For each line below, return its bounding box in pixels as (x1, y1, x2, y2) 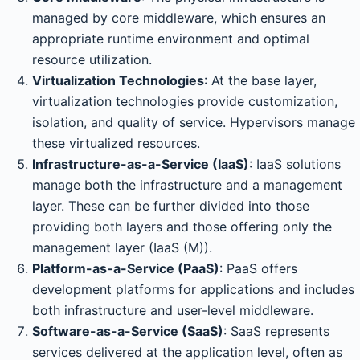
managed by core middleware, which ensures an (32, 9, 325, 26)
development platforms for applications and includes (32, 280, 354, 297)
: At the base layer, (204, 72, 317, 88)
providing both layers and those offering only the (32, 218, 332, 235)
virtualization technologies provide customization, (32, 92, 337, 109)
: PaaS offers (219, 260, 297, 276)
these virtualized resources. (32, 134, 200, 151)
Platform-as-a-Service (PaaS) (32, 260, 219, 276)
